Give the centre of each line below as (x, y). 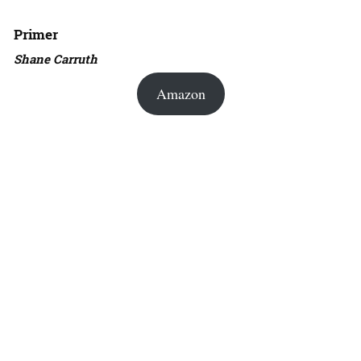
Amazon (180, 93)
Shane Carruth (56, 59)
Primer (36, 34)
